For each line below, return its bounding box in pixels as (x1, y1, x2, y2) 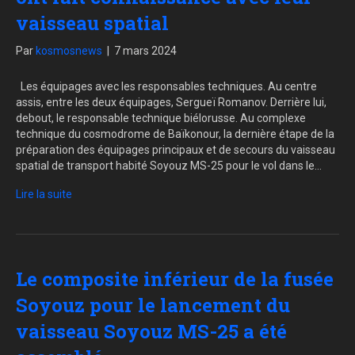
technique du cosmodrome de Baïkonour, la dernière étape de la (16, 128, 334, 141)
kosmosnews (36, 44, 102, 58)
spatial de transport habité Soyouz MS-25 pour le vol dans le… (16, 159, 322, 173)
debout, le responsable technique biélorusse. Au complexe (16, 112, 306, 125)
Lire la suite (16, 188, 72, 201)
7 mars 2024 (114, 44, 177, 58)
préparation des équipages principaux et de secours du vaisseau (16, 143, 335, 157)
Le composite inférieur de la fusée (16, 266, 334, 292)
